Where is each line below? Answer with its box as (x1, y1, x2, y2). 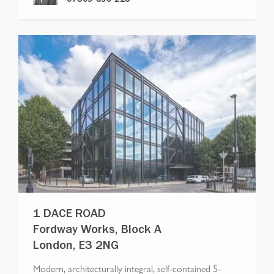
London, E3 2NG (33, 241, 119, 254)
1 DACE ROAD (33, 209, 106, 222)
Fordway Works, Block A (33, 225, 161, 238)
